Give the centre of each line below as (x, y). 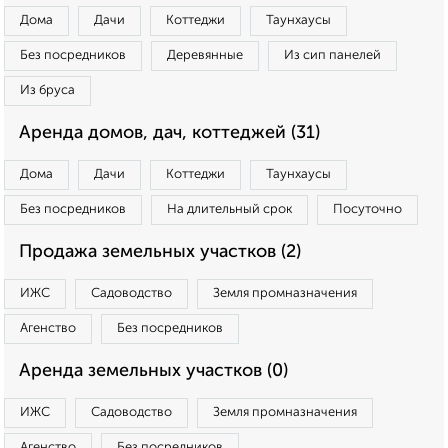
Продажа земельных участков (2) (160, 252)
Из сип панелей (332, 55)
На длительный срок (229, 209)
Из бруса (47, 90)
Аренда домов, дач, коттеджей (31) (169, 133)
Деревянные (205, 55)
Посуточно (367, 209)
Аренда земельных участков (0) (153, 371)
